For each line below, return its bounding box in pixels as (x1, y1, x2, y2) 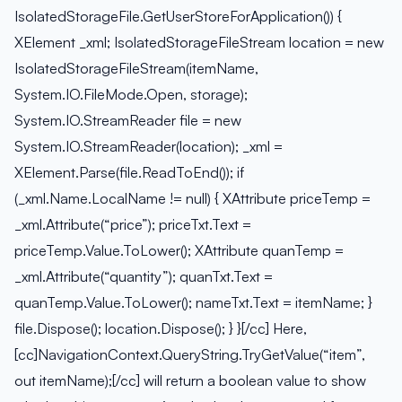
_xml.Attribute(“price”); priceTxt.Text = (14, 215, 251, 234)
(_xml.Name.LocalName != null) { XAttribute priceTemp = (14, 189, 371, 208)
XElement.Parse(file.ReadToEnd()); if (14, 163, 244, 182)
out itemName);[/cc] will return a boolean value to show (14, 371, 366, 390)
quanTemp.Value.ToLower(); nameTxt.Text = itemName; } (14, 293, 372, 312)
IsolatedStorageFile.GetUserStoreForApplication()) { (14, 7, 342, 26)
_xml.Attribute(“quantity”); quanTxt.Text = (14, 267, 273, 286)
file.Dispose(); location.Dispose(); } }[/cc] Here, (14, 319, 307, 338)
